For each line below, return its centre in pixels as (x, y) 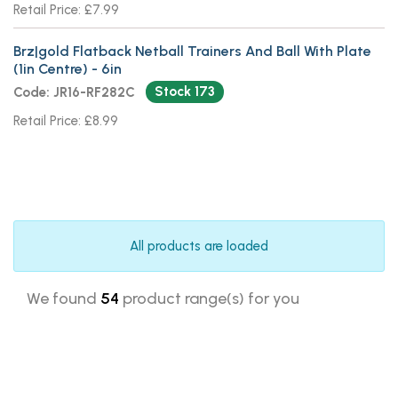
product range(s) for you (209, 298)
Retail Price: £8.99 (66, 121)
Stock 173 (184, 91)
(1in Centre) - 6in (68, 68)
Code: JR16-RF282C (74, 92)
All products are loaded (199, 246)
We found (64, 298)
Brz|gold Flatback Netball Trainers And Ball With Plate (192, 51)
